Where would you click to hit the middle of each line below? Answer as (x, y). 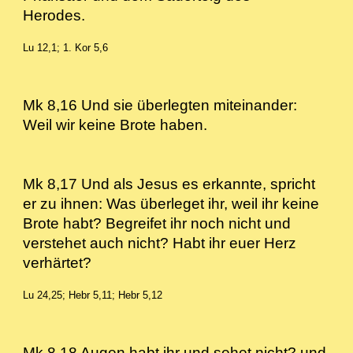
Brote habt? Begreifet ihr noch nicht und (157, 223)
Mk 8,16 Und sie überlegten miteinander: (160, 105)
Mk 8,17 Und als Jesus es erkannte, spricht (169, 184)
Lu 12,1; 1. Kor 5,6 (66, 48)
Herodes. (68, 15)
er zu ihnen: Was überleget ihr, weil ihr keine (171, 204)
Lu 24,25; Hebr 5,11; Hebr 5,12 (93, 295)
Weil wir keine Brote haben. (119, 125)
